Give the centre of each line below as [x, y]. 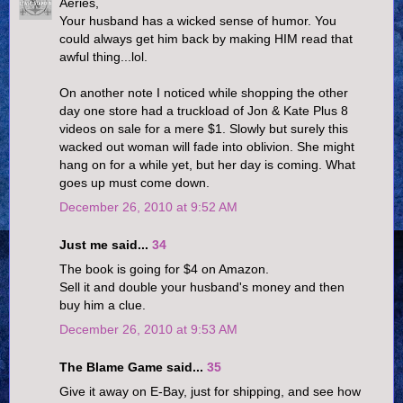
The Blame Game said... [133, 367]
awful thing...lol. [103, 57]
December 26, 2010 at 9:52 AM [148, 207]
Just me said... [106, 245]
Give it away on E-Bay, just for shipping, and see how [210, 392]
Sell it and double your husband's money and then [202, 287]
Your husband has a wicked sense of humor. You [198, 21]
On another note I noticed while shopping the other [204, 93]
